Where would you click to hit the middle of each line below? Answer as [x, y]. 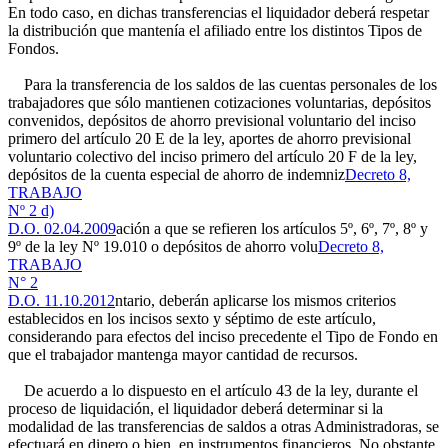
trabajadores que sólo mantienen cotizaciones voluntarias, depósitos [219, 102]
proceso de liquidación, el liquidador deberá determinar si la [195, 408]
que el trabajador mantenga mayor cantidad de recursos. [183, 354]
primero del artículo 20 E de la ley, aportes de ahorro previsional [209, 138]
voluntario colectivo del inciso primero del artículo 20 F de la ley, [212, 156]
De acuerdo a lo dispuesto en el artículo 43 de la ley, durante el [213, 390]
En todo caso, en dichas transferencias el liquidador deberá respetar [218, 12]
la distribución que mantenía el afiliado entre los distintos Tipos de [215, 30]
